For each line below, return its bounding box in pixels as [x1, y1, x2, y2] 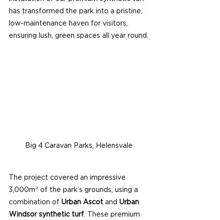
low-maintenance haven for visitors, [9, 20, 130, 27]
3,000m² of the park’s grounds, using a [9, 186, 140, 193]
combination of [9, 198, 61, 206]
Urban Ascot [61, 198, 103, 206]
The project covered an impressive [9, 174, 128, 181]
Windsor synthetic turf [9, 211, 84, 218]
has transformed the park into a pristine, [9, 7, 144, 15]
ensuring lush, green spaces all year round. [9, 32, 148, 39]
